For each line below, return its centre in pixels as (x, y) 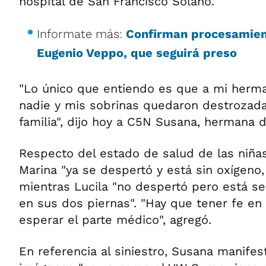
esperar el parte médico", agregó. (115, 220)
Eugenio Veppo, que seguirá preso (137, 53)
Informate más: (81, 34)
